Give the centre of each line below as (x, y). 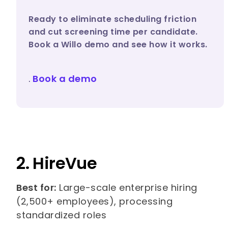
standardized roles (62, 215)
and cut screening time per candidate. (113, 32)
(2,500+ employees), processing (95, 201)
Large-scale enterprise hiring (127, 187)
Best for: (36, 187)
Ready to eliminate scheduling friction (113, 19)
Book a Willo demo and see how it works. (118, 44)
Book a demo (65, 78)
